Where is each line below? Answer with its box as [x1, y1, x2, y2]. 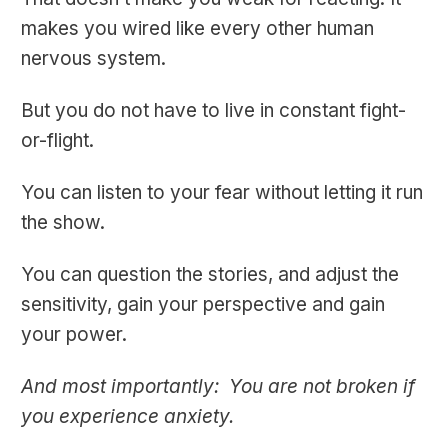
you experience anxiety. [21, 405, 234, 429]
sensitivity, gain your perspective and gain [21, 293, 385, 317]
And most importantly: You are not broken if [21, 375, 415, 399]
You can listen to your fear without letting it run [21, 181, 423, 205]
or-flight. [21, 129, 94, 153]
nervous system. [21, 47, 166, 71]
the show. [21, 211, 105, 235]
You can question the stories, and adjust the [21, 263, 399, 287]
